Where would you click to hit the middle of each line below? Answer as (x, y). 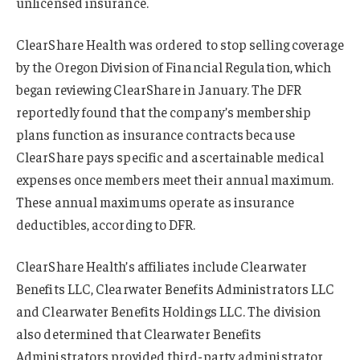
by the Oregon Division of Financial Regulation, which (174, 67)
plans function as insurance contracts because (155, 135)
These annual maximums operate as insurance (155, 202)
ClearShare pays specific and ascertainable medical (170, 157)
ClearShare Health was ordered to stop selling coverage (180, 45)
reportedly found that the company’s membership (164, 112)
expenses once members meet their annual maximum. (175, 180)
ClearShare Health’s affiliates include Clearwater (162, 266)
